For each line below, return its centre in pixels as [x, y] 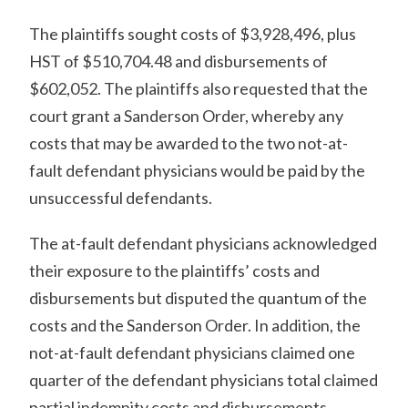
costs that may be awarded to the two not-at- [189, 143]
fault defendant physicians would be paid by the [198, 170]
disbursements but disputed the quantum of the [199, 298]
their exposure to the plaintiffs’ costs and [175, 270]
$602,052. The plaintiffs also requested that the [199, 88]
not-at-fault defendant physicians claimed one [193, 352]
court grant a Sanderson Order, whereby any [187, 116]
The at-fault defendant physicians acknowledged [204, 243]
